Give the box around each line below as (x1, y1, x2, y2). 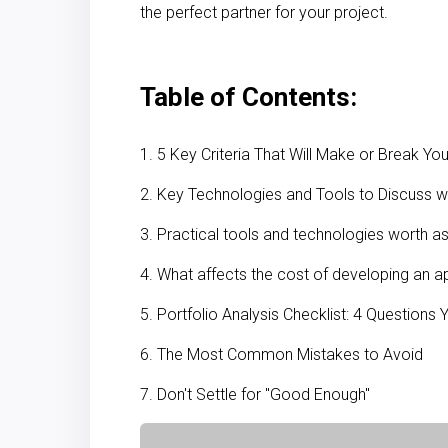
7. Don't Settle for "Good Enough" (140, 385, 370, 404)
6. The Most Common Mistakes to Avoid (140, 345, 423, 364)
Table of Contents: (140, 82, 357, 112)
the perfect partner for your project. (140, 3, 388, 22)
